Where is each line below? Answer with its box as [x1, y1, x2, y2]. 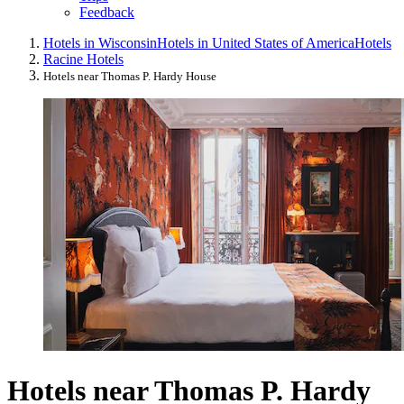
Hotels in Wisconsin [43, 35, 157, 51]
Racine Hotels [43, 51, 124, 68]
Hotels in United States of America [157, 35, 354, 51]
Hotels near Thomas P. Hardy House [43, 69, 216, 84]
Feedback [79, 5, 134, 21]
